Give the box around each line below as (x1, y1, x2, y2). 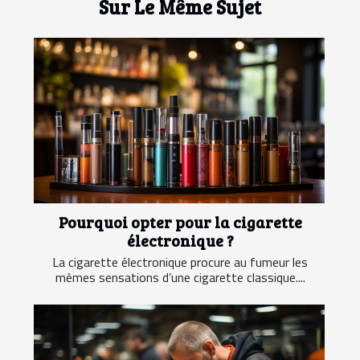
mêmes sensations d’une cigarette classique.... (55, 268, 305, 288)
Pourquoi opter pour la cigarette (58, 211, 302, 233)
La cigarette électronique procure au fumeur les (52, 252, 308, 272)
